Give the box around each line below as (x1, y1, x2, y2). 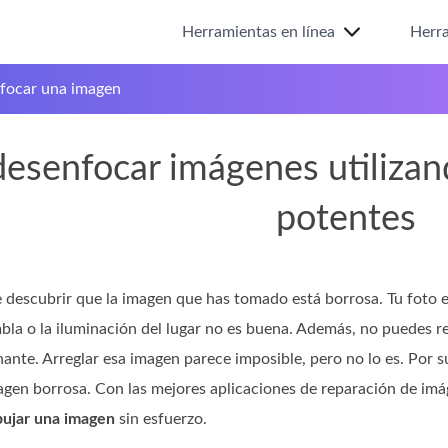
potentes (276, 201, 416, 237)
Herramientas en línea (182, 24, 335, 40)
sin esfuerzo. (115, 411, 207, 427)
